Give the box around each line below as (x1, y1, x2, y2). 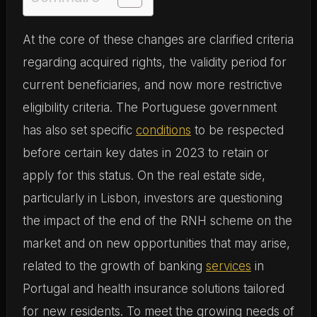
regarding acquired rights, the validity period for (22, 55, 287, 69)
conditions (135, 123, 191, 137)
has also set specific (22, 123, 136, 137)
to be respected (190, 123, 284, 137)
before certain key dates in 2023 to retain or (22, 146, 269, 160)
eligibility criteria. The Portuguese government (22, 100, 277, 115)
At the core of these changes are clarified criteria (22, 33, 294, 47)
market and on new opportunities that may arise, (22, 236, 290, 250)
